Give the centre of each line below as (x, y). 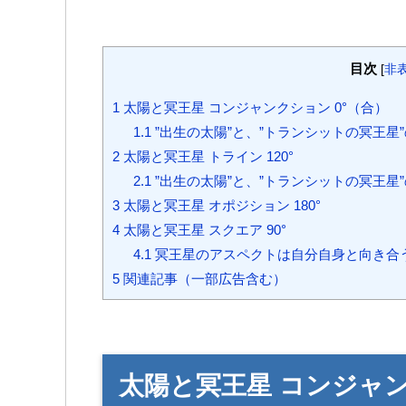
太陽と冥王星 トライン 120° (207, 156)
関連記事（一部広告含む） (203, 278)
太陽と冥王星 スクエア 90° (203, 229)
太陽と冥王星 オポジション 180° (220, 205)
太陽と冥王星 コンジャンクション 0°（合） (254, 107)
